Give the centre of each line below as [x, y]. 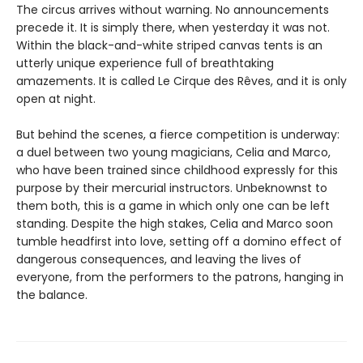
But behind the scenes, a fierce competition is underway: [178, 134]
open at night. [56, 98]
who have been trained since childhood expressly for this [177, 170]
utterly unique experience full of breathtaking [145, 63]
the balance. [52, 295]
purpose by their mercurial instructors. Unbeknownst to [172, 188]
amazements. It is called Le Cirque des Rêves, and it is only [181, 81]
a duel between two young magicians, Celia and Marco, [173, 152]
